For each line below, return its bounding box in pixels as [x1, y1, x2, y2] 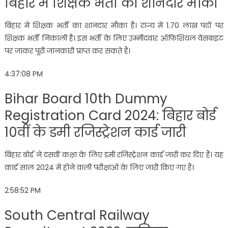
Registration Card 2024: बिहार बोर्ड [4, 106, 216, 125]
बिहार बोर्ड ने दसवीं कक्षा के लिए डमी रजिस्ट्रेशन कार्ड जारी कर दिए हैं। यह [4, 149, 224, 160]
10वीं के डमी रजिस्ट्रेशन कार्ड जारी [4, 123, 186, 141]
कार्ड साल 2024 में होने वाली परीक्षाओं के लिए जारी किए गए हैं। [4, 162, 194, 173]
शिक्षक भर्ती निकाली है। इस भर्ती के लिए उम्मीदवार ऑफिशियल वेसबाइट [4, 33, 224, 43]
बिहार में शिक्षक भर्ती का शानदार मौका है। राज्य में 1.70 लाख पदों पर [4, 20, 224, 31]
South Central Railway [4, 206, 150, 224]
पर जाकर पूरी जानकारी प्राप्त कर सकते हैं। [4, 45, 130, 56]
